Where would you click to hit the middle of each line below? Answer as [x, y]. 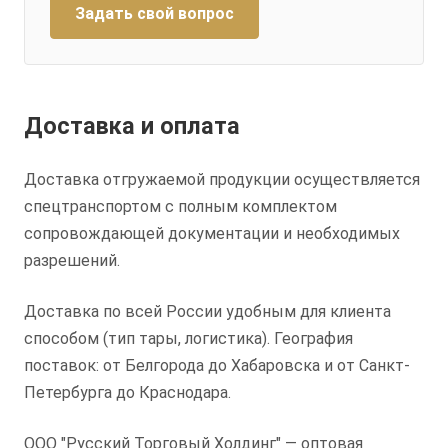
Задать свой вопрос [154, 14]
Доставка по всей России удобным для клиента [207, 312]
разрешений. [72, 261]
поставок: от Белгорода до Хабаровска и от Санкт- [217, 366]
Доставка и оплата [132, 126]
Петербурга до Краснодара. [127, 393]
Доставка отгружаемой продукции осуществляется [222, 180]
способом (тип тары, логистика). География [188, 339]
